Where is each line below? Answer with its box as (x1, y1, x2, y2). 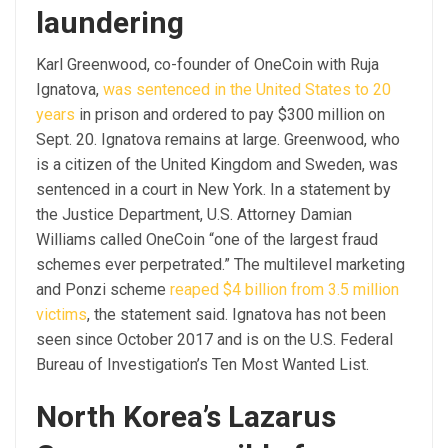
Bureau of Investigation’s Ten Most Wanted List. (36, 355, 369, 375)
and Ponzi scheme (36, 280, 170, 300)
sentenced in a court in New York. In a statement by (36, 180, 391, 200)
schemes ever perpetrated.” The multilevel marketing (36, 255, 405, 275)
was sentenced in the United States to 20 (103, 80, 391, 100)
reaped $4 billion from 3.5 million (170, 280, 399, 300)
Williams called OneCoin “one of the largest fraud (36, 230, 378, 250)
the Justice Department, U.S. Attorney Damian (36, 205, 352, 225)
